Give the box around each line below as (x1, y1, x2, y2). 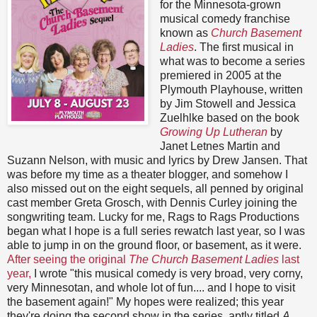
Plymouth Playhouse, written (159, 83, 303, 96)
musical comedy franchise (159, 13, 290, 25)
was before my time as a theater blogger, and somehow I (7, 168, 288, 181)
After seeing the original (7, 253, 129, 266)
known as (159, 27, 211, 40)
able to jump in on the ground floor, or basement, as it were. (7, 239, 301, 252)
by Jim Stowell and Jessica (159, 98, 296, 110)
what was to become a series (159, 55, 305, 68)
